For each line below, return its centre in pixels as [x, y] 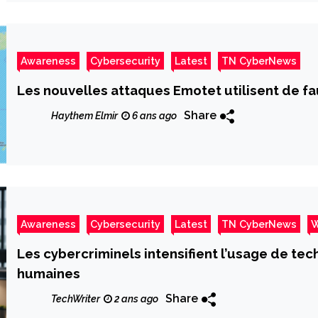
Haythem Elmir [85, 115]
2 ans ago [136, 298]
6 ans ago [154, 115]
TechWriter [76, 298]
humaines [49, 274]
